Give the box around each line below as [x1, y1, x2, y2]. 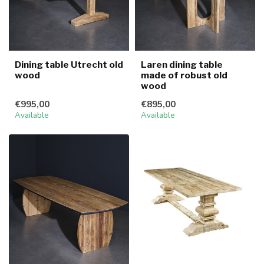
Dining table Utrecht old [15, 58, 123, 70]
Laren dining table [141, 58, 223, 70]
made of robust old [141, 69, 227, 81]
